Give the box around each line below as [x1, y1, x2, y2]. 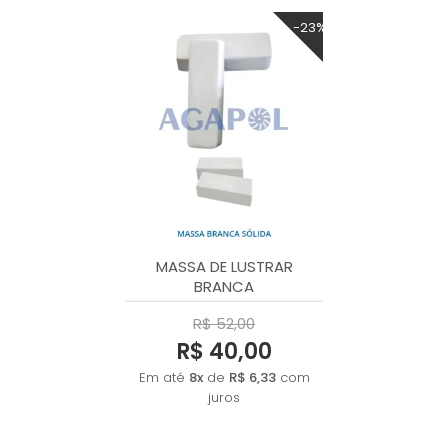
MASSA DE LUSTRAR [155, 255, 293, 277]
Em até [138, 368, 189, 387]
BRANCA [194, 275, 254, 297]
